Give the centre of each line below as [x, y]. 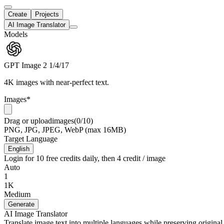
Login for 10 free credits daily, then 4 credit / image [85, 158]
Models [16, 34]
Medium [17, 194]
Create [17, 14]
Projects [47, 14]
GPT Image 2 [25, 65]
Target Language [31, 139]
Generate [21, 204]
